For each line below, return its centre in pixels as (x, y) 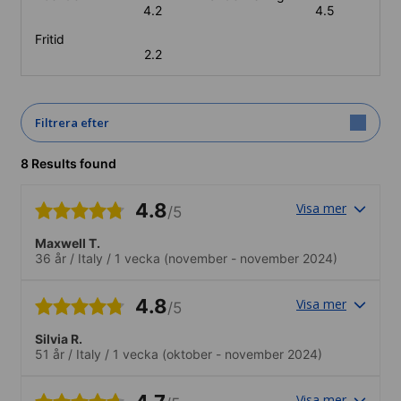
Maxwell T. (68, 243)
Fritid (50, 38)
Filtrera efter (72, 122)
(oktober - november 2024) (240, 354)
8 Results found (68, 163)
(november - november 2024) (249, 258)
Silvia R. (59, 338)
